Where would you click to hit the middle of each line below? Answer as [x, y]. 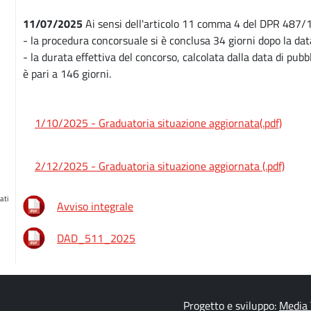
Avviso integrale [95, 207]
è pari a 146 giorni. [67, 74]
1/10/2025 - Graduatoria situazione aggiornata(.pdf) [158, 123]
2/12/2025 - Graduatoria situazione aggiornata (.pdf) [160, 166]
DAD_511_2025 [96, 238]
